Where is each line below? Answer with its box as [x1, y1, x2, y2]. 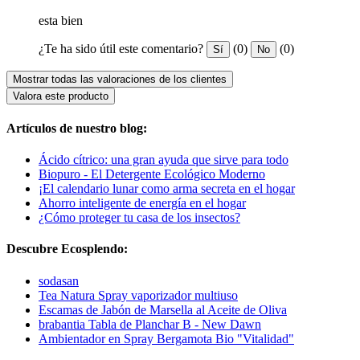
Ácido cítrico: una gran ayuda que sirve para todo [39, 153, 288, 167]
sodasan [39, 273, 79, 288]
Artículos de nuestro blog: [6, 121, 147, 135]
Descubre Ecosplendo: [6, 242, 128, 256]
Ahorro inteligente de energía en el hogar [39, 196, 246, 211]
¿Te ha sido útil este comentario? [39, 41, 203, 55]
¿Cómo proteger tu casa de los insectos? [39, 211, 240, 225]
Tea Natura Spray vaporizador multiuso [39, 288, 238, 302]
